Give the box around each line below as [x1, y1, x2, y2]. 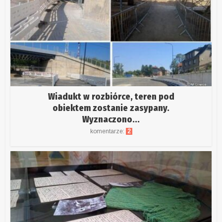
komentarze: [90, 128, 126, 135]
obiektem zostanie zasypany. [53, 103, 169, 114]
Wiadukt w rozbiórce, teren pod [48, 91, 174, 103]
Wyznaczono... [82, 114, 140, 125]
